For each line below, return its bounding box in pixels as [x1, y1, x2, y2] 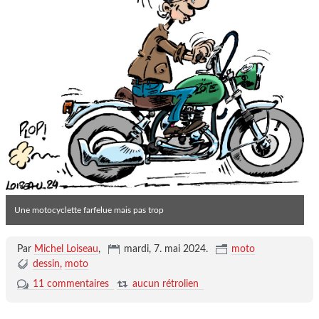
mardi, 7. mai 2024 [123, 244, 206, 254]
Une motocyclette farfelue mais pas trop [14, 205, 164, 214]
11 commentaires [32, 278, 109, 289]
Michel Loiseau [33, 244, 98, 254]
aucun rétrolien [132, 278, 199, 289]
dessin [32, 258, 60, 269]
